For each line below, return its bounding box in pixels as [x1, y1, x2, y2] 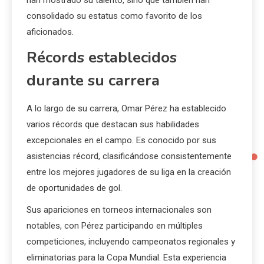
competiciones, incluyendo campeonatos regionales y [27, 236, 235, 247]
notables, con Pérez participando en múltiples [27, 220, 203, 231]
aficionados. [27, 26, 74, 37]
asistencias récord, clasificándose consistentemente [27, 150, 232, 161]
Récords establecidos [27, 47, 177, 68]
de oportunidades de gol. [27, 182, 122, 193]
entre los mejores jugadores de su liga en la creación [27, 166, 231, 177]
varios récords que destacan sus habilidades [27, 118, 199, 130]
